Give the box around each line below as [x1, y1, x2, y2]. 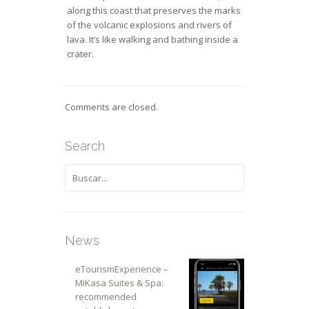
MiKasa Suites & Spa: [75, 276, 163, 289]
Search [65, 138, 105, 153]
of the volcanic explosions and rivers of [66, 18, 232, 31]
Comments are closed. [65, 100, 158, 113]
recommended [75, 290, 137, 303]
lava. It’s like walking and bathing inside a [66, 32, 238, 46]
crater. [66, 47, 94, 60]
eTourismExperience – [75, 262, 168, 275]
